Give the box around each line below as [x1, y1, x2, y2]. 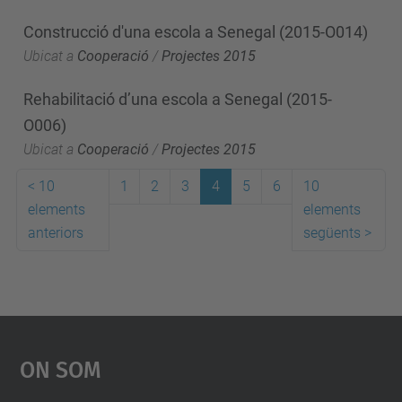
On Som [19, 347, 101, 387]
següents [302, 224, 361, 241]
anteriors [28, 224, 83, 241]
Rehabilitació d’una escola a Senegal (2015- [23, 90, 332, 109]
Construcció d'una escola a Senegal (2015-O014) [23, 22, 368, 41]
